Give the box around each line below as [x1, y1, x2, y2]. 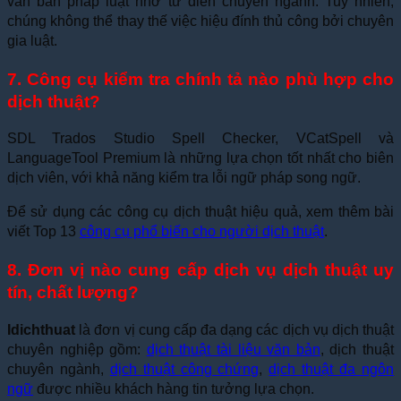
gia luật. [7, 32, 57, 48]
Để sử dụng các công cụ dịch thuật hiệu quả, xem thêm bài [7, 204, 394, 220]
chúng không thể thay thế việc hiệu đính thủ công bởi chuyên [7, 13, 394, 29]
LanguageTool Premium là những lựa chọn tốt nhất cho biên [7, 150, 394, 166]
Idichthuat [7, 321, 75, 337]
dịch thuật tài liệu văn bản [146, 341, 320, 357]
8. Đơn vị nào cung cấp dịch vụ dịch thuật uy [7, 260, 394, 279]
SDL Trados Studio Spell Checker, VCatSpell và [7, 131, 394, 147]
